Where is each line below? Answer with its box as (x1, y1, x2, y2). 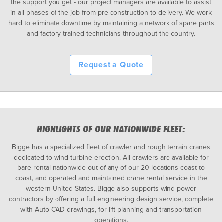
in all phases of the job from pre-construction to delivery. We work (10, 8, 212, 17)
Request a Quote (78, 59, 144, 70)
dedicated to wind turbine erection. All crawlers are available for (13, 153, 209, 162)
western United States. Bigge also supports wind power (26, 184, 196, 193)
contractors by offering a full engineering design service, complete (9, 194, 213, 203)
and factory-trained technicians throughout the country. (27, 29, 195, 38)
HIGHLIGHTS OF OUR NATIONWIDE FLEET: (37, 122, 185, 135)
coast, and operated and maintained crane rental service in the (15, 173, 207, 182)
